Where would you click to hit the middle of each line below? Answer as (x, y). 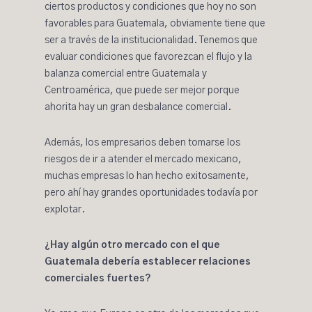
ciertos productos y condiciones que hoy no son (150, 7)
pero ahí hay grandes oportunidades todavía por (151, 193)
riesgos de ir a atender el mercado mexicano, (143, 159)
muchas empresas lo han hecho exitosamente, (147, 176)
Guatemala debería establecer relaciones (148, 262)
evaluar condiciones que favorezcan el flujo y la (148, 57)
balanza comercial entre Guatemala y (126, 74)
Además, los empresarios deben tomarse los (142, 143)
